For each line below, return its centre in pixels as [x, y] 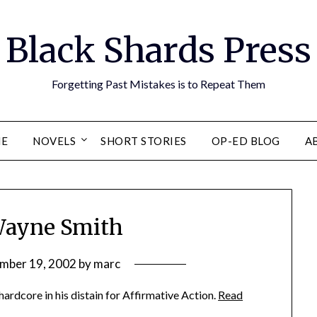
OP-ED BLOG [246, 141]
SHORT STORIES [144, 141]
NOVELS [54, 141]
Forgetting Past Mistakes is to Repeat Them [158, 84]
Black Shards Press [158, 50]
